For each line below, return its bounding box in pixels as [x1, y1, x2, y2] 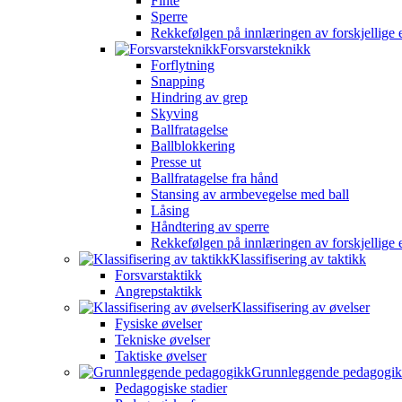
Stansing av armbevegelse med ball [151, 187, 349, 202]
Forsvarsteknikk [220, 41, 310, 57]
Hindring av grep [151, 90, 248, 105]
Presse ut [151, 154, 201, 170]
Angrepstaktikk [115, 284, 202, 299]
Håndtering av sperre [151, 219, 269, 234]
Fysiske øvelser [115, 316, 202, 331]
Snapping [151, 74, 205, 89]
